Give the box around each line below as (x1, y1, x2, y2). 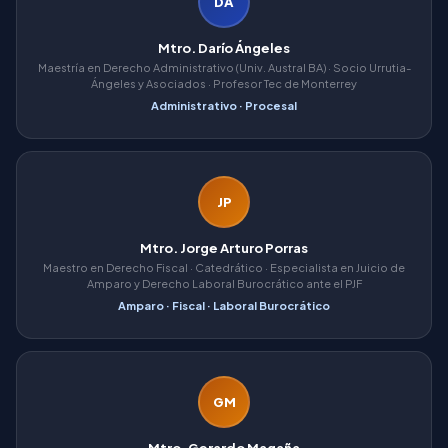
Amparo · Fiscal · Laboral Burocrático (118, 299, 330, 312)
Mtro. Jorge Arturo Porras (140, 240, 308, 256)
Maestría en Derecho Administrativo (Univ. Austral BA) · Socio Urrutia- (37, 61, 411, 74)
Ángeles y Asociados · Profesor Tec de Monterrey (91, 77, 357, 90)
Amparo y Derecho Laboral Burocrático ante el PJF (86, 277, 362, 290)
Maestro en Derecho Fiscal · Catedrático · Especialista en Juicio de (43, 261, 405, 274)
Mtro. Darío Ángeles (158, 40, 290, 56)
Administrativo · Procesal (151, 99, 297, 112)
